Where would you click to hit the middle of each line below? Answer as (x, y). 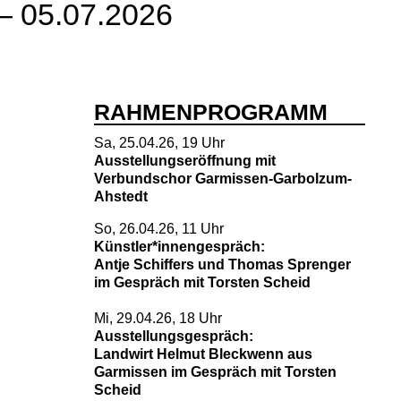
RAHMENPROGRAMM (210, 112)
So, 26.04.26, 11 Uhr (158, 229)
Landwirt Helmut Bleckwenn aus (203, 354)
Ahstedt (120, 196)
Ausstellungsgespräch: (173, 336)
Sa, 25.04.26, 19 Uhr (159, 143)
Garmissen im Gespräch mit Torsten (215, 372)
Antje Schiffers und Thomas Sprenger (222, 264)
